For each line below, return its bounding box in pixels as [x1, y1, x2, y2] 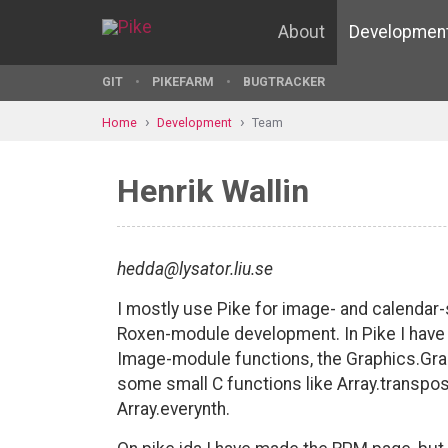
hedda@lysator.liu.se [117, 259, 273, 279]
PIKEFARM [152, 74, 214, 89]
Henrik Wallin [117, 172, 309, 210]
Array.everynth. [117, 399, 230, 419]
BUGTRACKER [243, 74, 325, 89]
